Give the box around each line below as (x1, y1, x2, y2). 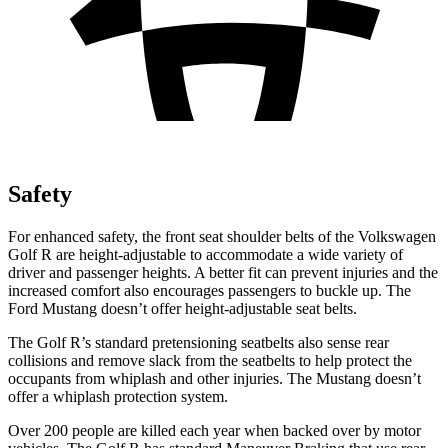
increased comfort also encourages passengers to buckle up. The (8, 281, 411, 299)
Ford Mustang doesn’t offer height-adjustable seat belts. (8, 299, 357, 317)
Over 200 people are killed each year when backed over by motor (8, 421, 421, 439)
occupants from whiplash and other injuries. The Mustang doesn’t (8, 369, 421, 387)
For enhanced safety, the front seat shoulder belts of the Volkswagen (8, 227, 436, 245)
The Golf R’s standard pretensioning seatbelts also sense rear (8, 333, 389, 351)
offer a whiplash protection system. (8, 387, 228, 405)
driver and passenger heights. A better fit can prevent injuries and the (8, 263, 438, 281)
